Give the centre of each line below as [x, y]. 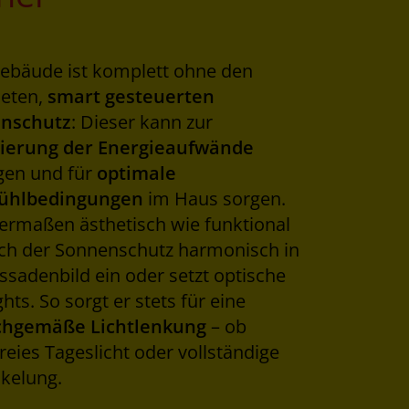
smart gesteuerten [131, 97]
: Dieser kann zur [142, 122]
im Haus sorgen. [214, 199]
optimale [136, 173]
